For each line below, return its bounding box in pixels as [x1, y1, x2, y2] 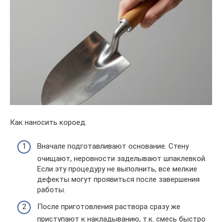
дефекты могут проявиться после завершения [37, 175, 200, 184]
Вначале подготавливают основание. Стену [37, 142, 189, 151]
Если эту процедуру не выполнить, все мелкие [37, 165, 197, 174]
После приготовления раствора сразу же [37, 202, 180, 211]
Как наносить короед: [10, 117, 87, 127]
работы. [37, 185, 65, 195]
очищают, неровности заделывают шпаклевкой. [37, 154, 207, 164]
